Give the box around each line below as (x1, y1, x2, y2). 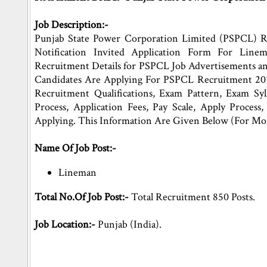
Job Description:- (35, 18, 109, 32)
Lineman (58, 166, 97, 179)
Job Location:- (35, 218, 96, 231)
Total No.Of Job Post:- (35, 190, 132, 204)
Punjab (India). (95, 218, 162, 231)
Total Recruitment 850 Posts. (131, 190, 256, 204)
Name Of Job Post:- (35, 141, 117, 155)
